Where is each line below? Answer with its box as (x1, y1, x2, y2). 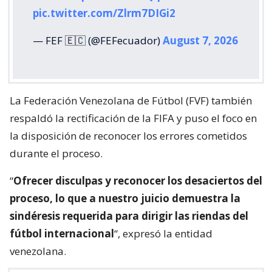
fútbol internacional (10, 226, 114, 240)
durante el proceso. (10, 146, 103, 160)
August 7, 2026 (163, 33, 238, 47)
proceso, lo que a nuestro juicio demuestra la (10, 191, 240, 205)
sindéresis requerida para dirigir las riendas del (10, 208, 248, 223)
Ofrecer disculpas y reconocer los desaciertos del (13, 173, 262, 188)
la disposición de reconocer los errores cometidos (10, 128, 247, 143)
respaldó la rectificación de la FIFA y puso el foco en (10, 110, 257, 125)
